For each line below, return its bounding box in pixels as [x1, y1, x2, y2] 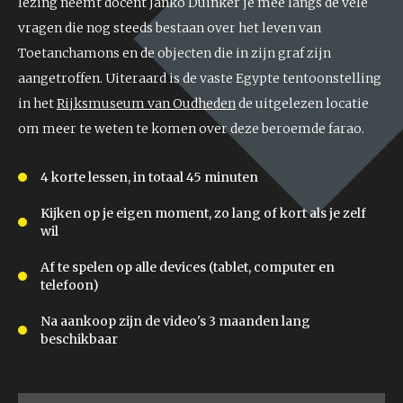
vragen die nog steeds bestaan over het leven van [18, 19, 321, 36]
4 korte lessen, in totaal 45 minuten [40, 168, 258, 185]
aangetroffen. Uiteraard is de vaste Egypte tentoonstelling [18, 69, 381, 86]
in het [18, 94, 57, 112]
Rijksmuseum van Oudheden [57, 94, 236, 112]
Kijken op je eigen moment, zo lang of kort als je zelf [40, 204, 366, 221]
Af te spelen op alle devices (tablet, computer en [40, 258, 335, 275]
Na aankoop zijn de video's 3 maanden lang [40, 312, 310, 329]
